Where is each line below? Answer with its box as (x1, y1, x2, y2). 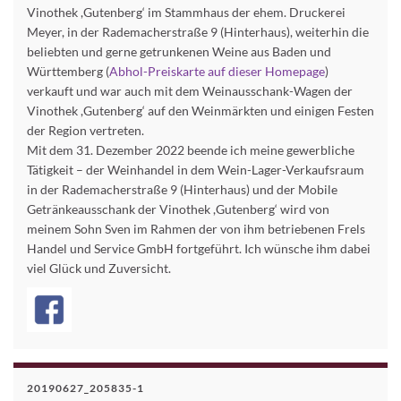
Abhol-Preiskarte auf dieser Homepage (109, 64, 325, 80)
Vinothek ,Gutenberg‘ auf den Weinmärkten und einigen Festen (27, 103, 374, 119)
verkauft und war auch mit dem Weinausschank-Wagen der (27, 83, 353, 99)
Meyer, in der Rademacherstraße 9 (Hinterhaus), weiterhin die (27, 24, 369, 40)
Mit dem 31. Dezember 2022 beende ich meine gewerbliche (27, 142, 354, 158)
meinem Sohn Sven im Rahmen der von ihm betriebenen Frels (27, 221, 365, 237)
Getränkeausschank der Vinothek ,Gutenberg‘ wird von (27, 201, 329, 218)
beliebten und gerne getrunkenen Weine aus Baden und (27, 44, 331, 60)
